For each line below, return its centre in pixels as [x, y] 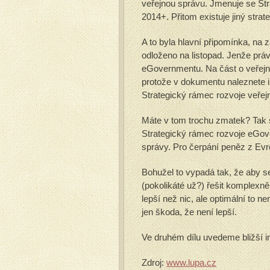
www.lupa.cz [191, 262]
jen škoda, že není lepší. [189, 212]
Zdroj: [154, 262]
